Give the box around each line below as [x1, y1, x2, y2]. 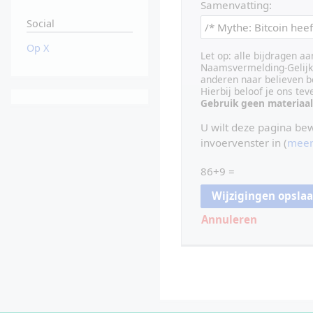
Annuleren [201, 212, 257, 226]
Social [26, 17, 54, 31]
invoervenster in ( [200, 136, 287, 150]
